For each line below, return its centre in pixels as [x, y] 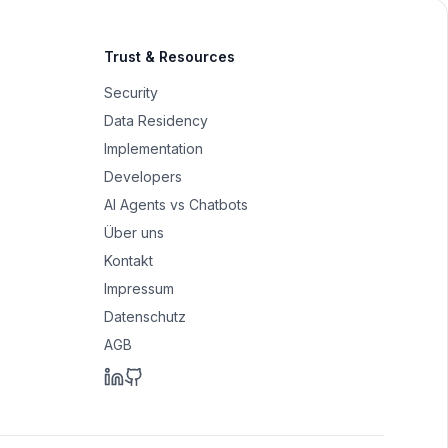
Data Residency [156, 120]
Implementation [153, 148]
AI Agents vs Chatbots [176, 204]
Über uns [134, 232]
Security [131, 92]
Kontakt [128, 260]
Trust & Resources [169, 56]
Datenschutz [145, 316]
